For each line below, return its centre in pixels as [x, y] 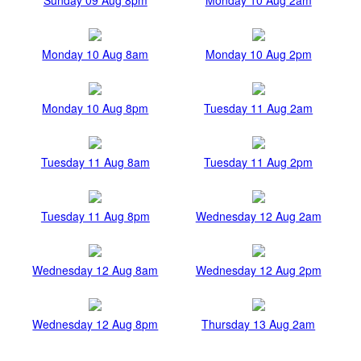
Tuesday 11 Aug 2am [259, 108]
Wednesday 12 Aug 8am [95, 270]
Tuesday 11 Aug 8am [95, 162]
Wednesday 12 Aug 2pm [258, 270]
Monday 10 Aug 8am [95, 54]
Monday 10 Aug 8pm [95, 108]
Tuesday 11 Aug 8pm [95, 216]
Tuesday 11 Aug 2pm [259, 162]
